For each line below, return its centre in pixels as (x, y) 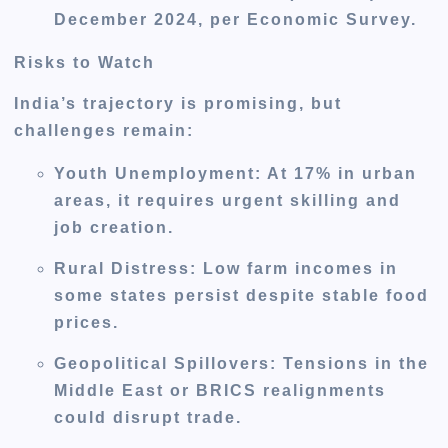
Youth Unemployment (155, 173)
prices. (87, 322)
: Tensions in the (350, 363)
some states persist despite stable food (242, 295)
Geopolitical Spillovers (162, 363)
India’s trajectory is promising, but (178, 103)
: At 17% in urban (336, 173)
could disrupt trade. (148, 417)
